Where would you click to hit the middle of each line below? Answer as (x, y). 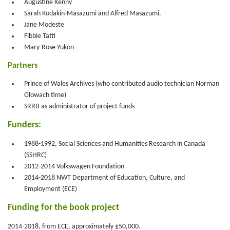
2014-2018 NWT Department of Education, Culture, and (104, 178)
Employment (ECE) (51, 189)
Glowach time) (45, 95)
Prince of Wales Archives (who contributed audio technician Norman (122, 84)
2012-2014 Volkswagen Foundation (74, 166)
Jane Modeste (44, 25)
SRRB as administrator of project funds (79, 106)
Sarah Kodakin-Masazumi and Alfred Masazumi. (93, 13)
